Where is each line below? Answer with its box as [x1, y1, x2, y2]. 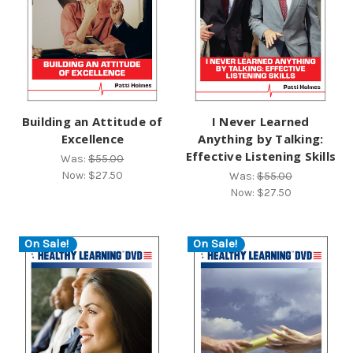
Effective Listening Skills [185, 147, 336, 164]
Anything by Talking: [198, 130, 324, 147]
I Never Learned [211, 113, 310, 129]
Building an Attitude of [21, 113, 163, 129]
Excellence [61, 130, 124, 147]
